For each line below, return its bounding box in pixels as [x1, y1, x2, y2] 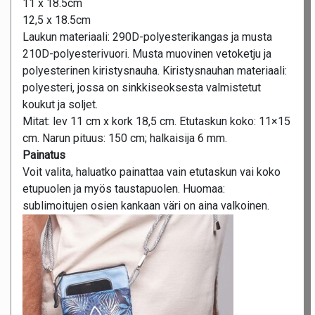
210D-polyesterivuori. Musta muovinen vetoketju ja [22, 47, 271, 61]
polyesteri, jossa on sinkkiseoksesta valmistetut [22, 81, 261, 95]
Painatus [22, 148, 65, 162]
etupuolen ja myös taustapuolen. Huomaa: [22, 182, 225, 196]
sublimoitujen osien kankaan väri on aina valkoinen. [22, 199, 269, 213]
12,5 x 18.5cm [22, 13, 91, 27]
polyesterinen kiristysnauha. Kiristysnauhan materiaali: [22, 64, 287, 78]
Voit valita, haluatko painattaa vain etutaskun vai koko [22, 165, 281, 179]
